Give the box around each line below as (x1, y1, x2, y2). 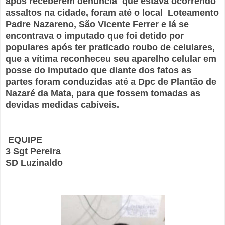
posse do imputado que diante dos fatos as (6, 65, 191, 76)
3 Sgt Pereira (6, 146, 63, 157)
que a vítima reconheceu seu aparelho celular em (6, 54, 216, 64)
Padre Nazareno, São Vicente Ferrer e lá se (6, 19, 189, 30)
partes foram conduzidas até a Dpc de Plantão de (6, 77, 216, 87)
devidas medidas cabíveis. (6, 100, 119, 110)
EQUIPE (6, 135, 45, 145)
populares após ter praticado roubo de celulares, (6, 42, 215, 53)
